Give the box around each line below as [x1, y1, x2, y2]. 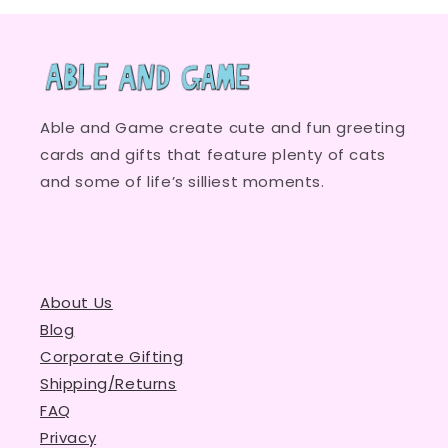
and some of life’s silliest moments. [40, 170, 325, 192]
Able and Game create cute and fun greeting [40, 116, 406, 138]
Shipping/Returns [40, 372, 177, 394]
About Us [40, 291, 113, 313]
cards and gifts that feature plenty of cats [40, 143, 386, 165]
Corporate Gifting [40, 345, 184, 367]
